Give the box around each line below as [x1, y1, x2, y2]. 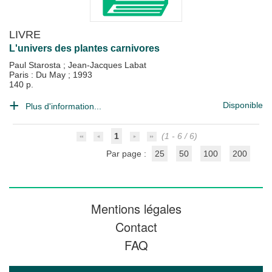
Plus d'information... [25, 101, 101, 111]
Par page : [106, 149, 149, 158]
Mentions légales [90, 200, 182, 217]
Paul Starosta [9, 60, 63, 70]
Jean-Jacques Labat [68, 60, 146, 70]
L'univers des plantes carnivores [9, 43, 160, 53]
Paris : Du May [9, 70, 68, 80]
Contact [115, 218, 157, 236]
